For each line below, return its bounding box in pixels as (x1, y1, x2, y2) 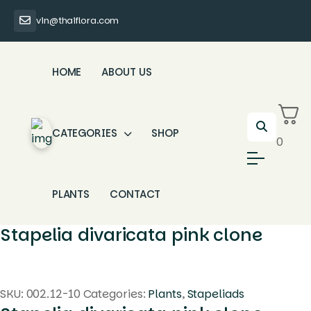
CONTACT (110, 187, 161, 201)
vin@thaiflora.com (36, 14, 119, 27)
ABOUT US (101, 65, 152, 79)
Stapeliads (187, 286, 244, 302)
